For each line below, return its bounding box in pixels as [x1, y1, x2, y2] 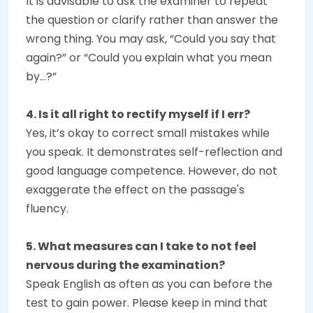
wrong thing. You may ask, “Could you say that [26, 31, 276, 48]
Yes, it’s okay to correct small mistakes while [26, 125, 270, 142]
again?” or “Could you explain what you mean [26, 50, 272, 66]
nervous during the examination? [26, 257, 225, 274]
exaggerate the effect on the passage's [26, 182, 245, 198]
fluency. [26, 201, 68, 217]
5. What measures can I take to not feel [26, 238, 256, 255]
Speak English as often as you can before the [26, 276, 272, 293]
